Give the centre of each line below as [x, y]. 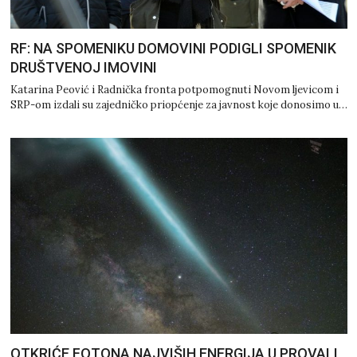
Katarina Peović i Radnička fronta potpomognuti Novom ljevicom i [174, 90]
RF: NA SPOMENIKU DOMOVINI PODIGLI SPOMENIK [173, 49]
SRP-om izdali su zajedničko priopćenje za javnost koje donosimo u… [178, 105]
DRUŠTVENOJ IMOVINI [83, 68]
